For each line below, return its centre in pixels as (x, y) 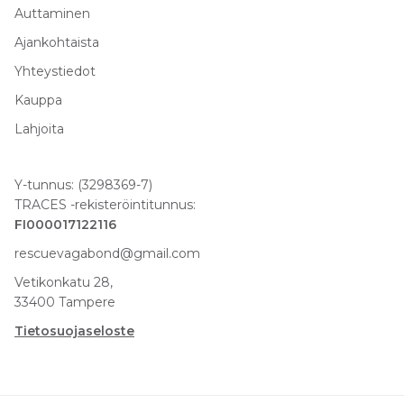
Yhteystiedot (55, 72)
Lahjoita (39, 129)
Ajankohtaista (57, 43)
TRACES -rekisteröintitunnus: (105, 205)
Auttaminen (52, 14)
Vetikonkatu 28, (64, 283)
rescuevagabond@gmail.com (107, 254)
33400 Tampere (65, 303)
